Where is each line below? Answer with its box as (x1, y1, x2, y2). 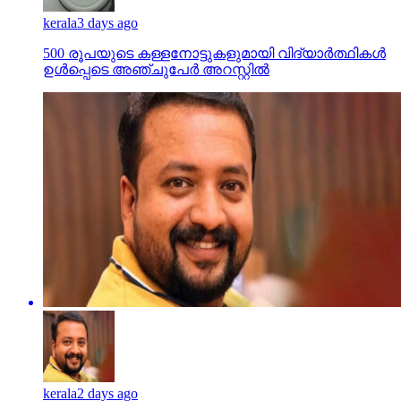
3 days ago (77, 14, 138, 30)
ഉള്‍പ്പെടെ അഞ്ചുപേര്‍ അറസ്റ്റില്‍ (43, 61, 269, 77)
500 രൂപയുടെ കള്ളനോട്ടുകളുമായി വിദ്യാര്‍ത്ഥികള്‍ (43, 45, 386, 61)
